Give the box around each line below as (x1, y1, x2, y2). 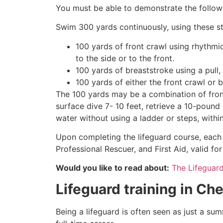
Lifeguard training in (56, 180, 196, 198)
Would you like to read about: (56, 163, 169, 173)
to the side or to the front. (76, 53, 174, 63)
